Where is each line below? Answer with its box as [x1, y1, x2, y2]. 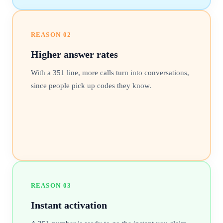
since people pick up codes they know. [30, 81, 151, 90]
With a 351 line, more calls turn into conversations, [30, 68, 189, 77]
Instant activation [30, 199, 107, 211]
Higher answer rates [30, 48, 118, 60]
